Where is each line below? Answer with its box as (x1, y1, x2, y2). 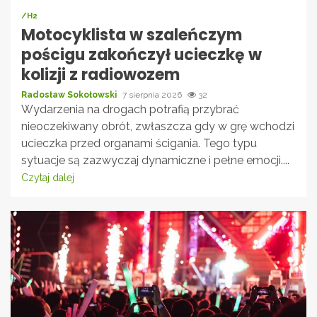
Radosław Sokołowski (21, 89, 119, 100)
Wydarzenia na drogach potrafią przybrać (21, 102, 239, 116)
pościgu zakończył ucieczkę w (21, 43, 262, 66)
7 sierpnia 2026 (122, 89, 184, 100)
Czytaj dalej (21, 171, 74, 183)
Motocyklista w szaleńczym (21, 23, 242, 46)
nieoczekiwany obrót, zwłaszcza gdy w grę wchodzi (21, 119, 294, 133)
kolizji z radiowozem (21, 63, 180, 86)
